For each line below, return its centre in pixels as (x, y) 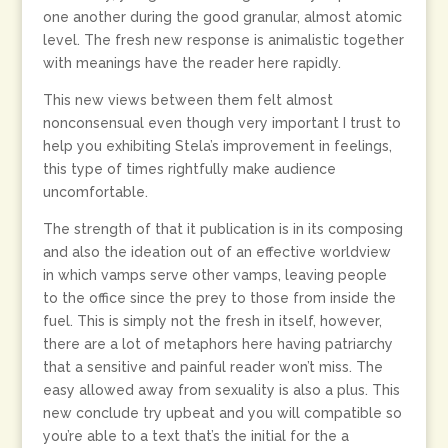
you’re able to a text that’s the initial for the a (195, 436)
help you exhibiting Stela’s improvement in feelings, (217, 146)
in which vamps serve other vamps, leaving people (214, 275)
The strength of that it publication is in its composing (222, 229)
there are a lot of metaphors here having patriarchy (217, 344)
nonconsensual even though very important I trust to (221, 123)
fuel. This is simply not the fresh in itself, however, (212, 321)
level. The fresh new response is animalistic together (223, 40)
